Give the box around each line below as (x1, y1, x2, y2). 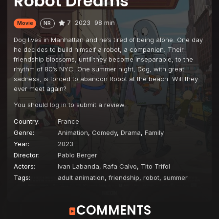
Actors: (14, 162, 35, 170)
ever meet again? (14, 84, 66, 92)
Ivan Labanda (58, 162, 99, 170)
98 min (94, 19, 115, 27)
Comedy (92, 128, 117, 136)
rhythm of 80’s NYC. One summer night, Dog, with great (14, 65, 184, 73)
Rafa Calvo (103, 162, 137, 170)
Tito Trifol (141, 162, 170, 170)
